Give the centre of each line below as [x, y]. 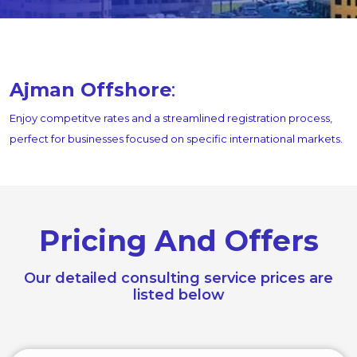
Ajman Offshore [90, 90]
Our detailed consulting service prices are [178, 278]
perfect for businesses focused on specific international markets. [176, 139]
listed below [178, 295]
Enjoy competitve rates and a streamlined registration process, [171, 118]
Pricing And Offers [178, 241]
